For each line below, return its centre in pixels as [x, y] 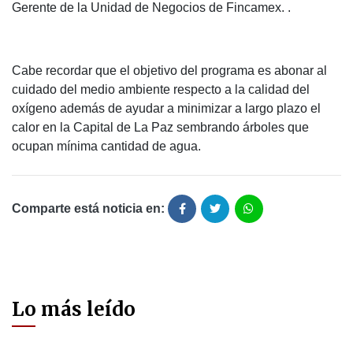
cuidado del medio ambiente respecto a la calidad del [161, 90]
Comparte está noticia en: [88, 209]
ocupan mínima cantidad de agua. [106, 147]
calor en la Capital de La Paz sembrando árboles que [160, 128]
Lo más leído [74, 310]
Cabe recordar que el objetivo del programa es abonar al [169, 71]
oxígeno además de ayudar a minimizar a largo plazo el [166, 109]
